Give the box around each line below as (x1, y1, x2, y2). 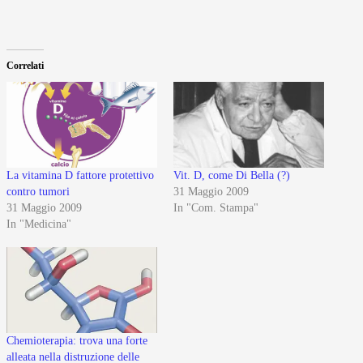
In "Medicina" (6, 218, 71, 231)
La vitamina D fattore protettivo (6, 169, 154, 182)
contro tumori (6, 186, 70, 199)
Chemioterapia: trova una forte (6, 335, 147, 348)
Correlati (6, 59, 44, 71)
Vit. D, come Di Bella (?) (173, 169, 290, 182)
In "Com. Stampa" (173, 202, 258, 215)
